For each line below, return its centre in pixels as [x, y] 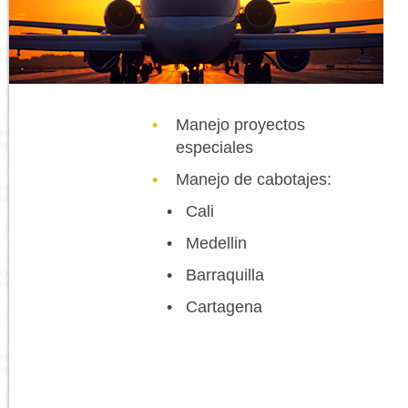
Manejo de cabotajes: [254, 179]
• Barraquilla [215, 275]
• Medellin [207, 243]
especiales [214, 148]
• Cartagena [214, 307]
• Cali [190, 211]
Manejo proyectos [240, 125]
